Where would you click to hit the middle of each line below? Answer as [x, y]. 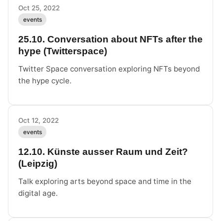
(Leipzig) [38, 164]
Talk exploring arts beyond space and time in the [105, 182]
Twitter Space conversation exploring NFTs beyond [109, 69]
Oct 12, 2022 [38, 120]
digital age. [38, 193]
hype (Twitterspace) [63, 51]
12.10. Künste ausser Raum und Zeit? [103, 152]
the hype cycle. [45, 81]
